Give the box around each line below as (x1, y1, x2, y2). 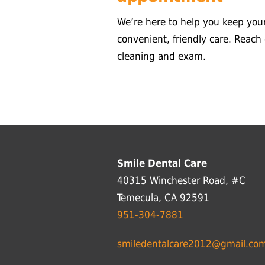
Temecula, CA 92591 (117, 192, 209, 204)
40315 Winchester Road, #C (117, 174, 245, 187)
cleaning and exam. (117, 50, 206, 63)
